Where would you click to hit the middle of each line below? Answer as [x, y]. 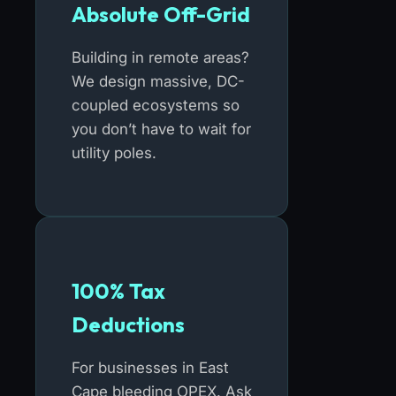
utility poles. [114, 152]
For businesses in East [150, 367]
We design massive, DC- [158, 81]
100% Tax [118, 290]
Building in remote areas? [160, 57]
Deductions [128, 324]
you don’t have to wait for [161, 129]
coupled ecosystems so [156, 105]
